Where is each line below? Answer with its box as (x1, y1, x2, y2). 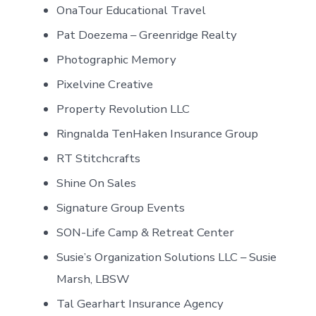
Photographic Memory (56, 51, 177, 68)
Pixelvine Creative (56, 75, 154, 92)
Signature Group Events (56, 199, 186, 216)
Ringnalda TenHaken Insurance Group (56, 125, 259, 142)
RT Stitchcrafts (56, 150, 141, 166)
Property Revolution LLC (56, 100, 190, 117)
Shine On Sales (56, 174, 137, 191)
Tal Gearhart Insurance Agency (56, 295, 224, 312)
